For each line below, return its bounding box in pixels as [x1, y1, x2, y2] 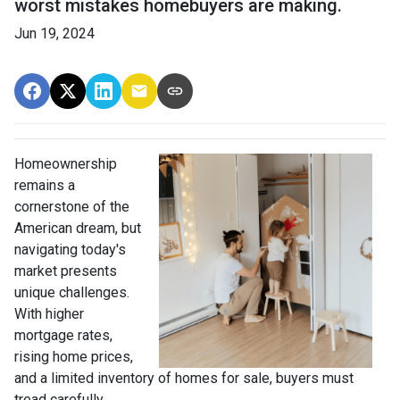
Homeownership [14, 154, 117, 172]
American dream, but [14, 219, 141, 237]
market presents [14, 262, 117, 279]
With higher [14, 304, 84, 322]
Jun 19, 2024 [14, 24, 95, 42]
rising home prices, [14, 347, 133, 365]
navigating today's [14, 240, 126, 258]
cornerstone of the [14, 197, 129, 215]
